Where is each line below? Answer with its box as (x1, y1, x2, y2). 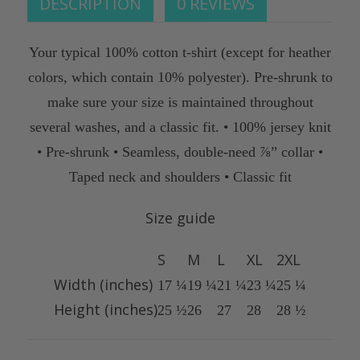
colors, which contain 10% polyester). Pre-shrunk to (27, 68, 333, 85)
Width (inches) (54, 274, 153, 294)
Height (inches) (54, 299, 157, 319)
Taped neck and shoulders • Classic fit (68, 168, 292, 185)
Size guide (145, 207, 215, 227)
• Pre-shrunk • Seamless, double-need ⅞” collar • (37, 143, 323, 160)
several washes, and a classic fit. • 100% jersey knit (29, 118, 331, 135)
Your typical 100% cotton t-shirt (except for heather (29, 43, 331, 60)
